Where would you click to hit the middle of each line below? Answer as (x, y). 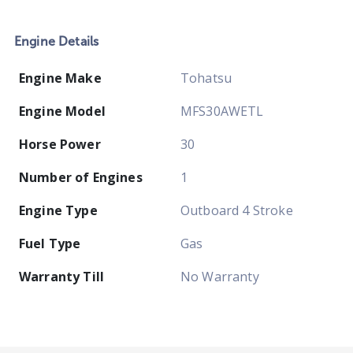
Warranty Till (62, 277)
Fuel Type (50, 244)
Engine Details (57, 42)
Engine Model (62, 111)
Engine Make (60, 78)
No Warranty (220, 277)
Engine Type (58, 211)
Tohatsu (206, 78)
